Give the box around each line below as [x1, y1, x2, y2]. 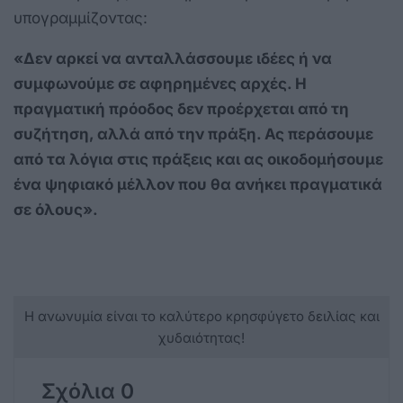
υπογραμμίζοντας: [13, 9, 148, 28]
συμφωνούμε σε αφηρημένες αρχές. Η [13, 75, 307, 94]
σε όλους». [13, 201, 98, 219]
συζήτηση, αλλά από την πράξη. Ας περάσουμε [13, 125, 373, 144]
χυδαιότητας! [158, 329, 245, 347]
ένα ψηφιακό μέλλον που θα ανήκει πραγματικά [13, 175, 382, 194]
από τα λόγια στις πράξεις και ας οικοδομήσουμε [13, 150, 383, 169]
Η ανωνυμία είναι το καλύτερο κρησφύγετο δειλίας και [23, 308, 380, 326]
